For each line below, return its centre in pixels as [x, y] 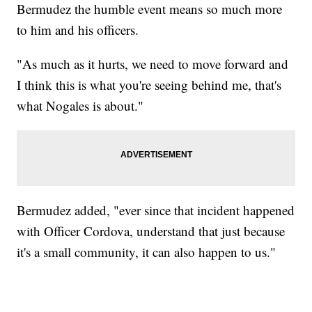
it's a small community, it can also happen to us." [147, 252]
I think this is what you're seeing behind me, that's [149, 85]
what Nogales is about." [80, 106]
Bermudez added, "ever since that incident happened [156, 210]
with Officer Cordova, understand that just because [151, 231]
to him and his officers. [78, 30]
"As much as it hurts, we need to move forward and [153, 64]
